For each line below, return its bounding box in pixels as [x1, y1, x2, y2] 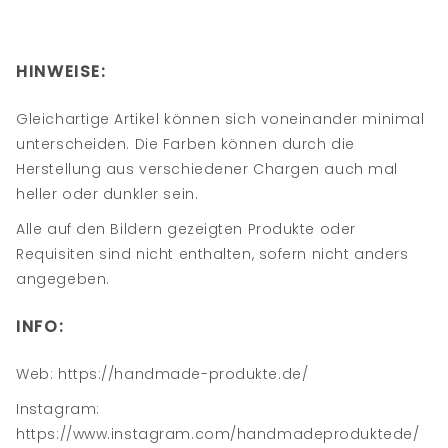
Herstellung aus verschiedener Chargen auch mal [16, 159, 398, 179]
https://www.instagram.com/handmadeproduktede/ [16, 424, 420, 444]
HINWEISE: [16, 60, 107, 83]
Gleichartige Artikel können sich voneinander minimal [16, 109, 425, 129]
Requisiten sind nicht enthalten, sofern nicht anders [16, 244, 409, 264]
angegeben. [16, 269, 110, 289]
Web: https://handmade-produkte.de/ [16, 364, 309, 384]
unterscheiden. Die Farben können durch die [16, 134, 355, 154]
